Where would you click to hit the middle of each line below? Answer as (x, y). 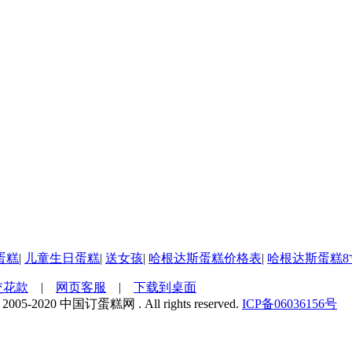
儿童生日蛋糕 (62, 258)
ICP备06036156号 (290, 304)
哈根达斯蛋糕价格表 (205, 258)
